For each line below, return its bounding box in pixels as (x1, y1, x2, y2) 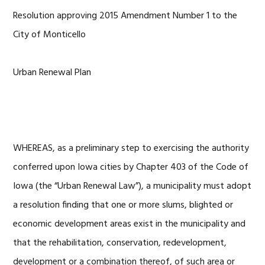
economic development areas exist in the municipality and (13, 216, 246, 232)
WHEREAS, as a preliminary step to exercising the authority (13, 141, 250, 156)
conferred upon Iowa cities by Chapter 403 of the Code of (13, 160, 249, 175)
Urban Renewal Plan (13, 65, 92, 80)
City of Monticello (13, 27, 86, 43)
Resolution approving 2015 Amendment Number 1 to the (13, 8, 238, 24)
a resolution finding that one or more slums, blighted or (13, 198, 234, 213)
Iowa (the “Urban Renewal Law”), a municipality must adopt (13, 179, 252, 194)
